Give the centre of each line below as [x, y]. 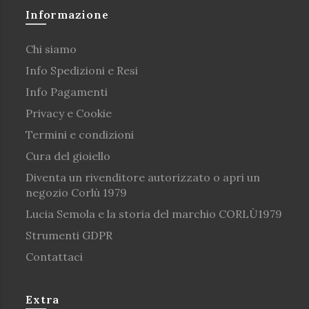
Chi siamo [51, 49]
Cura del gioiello [68, 156]
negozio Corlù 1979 [77, 192]
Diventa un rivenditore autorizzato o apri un [143, 177]
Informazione [67, 14]
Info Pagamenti [67, 92]
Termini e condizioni [80, 134]
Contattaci [54, 257]
